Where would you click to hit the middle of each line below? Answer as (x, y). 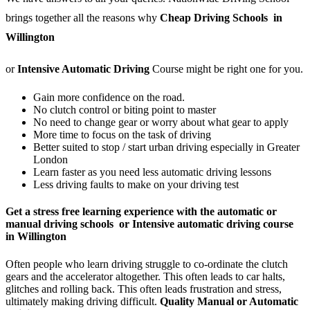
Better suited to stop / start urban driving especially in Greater (166, 147)
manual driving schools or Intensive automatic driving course (149, 224)
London (51, 160)
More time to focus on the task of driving (122, 135)
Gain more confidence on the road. (109, 98)
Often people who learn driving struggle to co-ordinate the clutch (147, 264)
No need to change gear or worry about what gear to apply (161, 122)
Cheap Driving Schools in (220, 18)
